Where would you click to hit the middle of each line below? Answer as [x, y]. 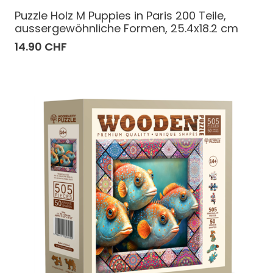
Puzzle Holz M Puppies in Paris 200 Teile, [120, 15]
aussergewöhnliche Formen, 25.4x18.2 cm [126, 28]
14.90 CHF [41, 46]
